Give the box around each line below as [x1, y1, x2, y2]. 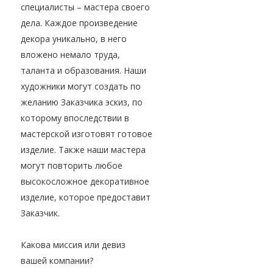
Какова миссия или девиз [21, 239, 126, 251]
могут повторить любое [21, 160, 122, 172]
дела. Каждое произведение [21, 17, 138, 29]
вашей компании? [21, 255, 93, 267]
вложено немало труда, [21, 49, 120, 61]
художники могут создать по [21, 80, 141, 93]
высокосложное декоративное [21, 175, 149, 188]
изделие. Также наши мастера [21, 144, 146, 156]
